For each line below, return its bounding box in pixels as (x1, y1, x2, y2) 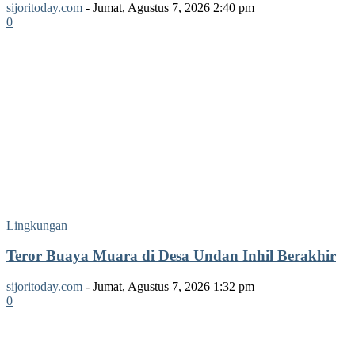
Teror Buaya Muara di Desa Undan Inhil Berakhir (6, 247, 336, 265)
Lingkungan (6, 218, 67, 232)
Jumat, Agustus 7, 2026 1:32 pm (93, 280, 254, 294)
